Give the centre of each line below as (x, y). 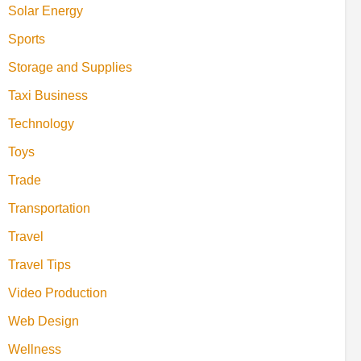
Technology (41, 123)
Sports (27, 39)
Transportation (49, 208)
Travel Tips (39, 264)
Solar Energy (46, 10)
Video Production (58, 293)
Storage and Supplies (70, 67)
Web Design (44, 321)
